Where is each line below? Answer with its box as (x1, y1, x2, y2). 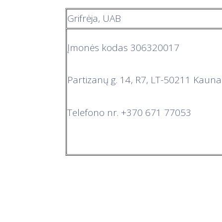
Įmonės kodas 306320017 (67, 41, 179, 54)
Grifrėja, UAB (67, 12, 121, 25)
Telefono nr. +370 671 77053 (67, 106, 191, 119)
